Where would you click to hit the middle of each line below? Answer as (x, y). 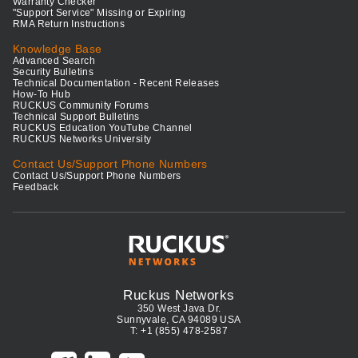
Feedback (36, 187)
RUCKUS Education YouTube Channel (103, 127)
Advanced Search (54, 60)
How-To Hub (42, 94)
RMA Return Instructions (69, 24)
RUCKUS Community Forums (81, 105)
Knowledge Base (58, 48)
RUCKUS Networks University (82, 139)
